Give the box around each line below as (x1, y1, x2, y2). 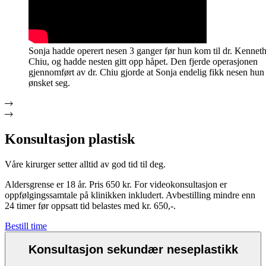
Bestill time (5, 220, 47, 231)
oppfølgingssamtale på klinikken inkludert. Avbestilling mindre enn (5, 189, 255, 200)
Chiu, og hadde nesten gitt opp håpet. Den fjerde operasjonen (28, 56, 258, 66)
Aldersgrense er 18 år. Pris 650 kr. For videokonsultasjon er (5, 179, 227, 189)
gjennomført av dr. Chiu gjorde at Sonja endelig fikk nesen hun (28, 66, 264, 77)
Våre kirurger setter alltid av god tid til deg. (5, 159, 166, 169)
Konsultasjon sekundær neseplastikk (28, 243, 238, 256)
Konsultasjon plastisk (5, 131, 135, 147)
